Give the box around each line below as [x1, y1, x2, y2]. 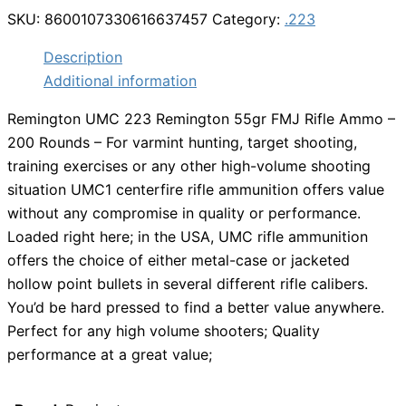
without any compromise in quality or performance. [7, 204, 361, 223]
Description [43, 48, 122, 67]
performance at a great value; [7, 345, 212, 364]
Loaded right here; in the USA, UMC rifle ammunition [7, 227, 368, 246]
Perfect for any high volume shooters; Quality [7, 322, 320, 341]
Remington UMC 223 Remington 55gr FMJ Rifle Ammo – [7, 110, 395, 129]
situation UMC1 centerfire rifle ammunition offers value [7, 180, 384, 199]
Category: [212, 10, 285, 29]
